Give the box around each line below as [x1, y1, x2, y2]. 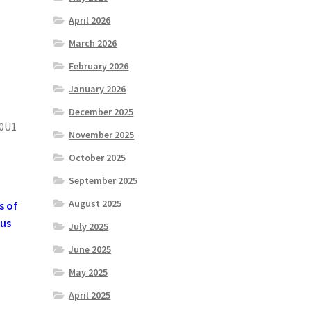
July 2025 [69, 220, 109, 233]
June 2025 [69, 243, 112, 256]
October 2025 [69, 151, 126, 165]
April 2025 [69, 289, 111, 302]
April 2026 [69, 14, 111, 27]
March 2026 [69, 37, 117, 50]
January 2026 [69, 83, 126, 96]
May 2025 [69, 266, 108, 279]
